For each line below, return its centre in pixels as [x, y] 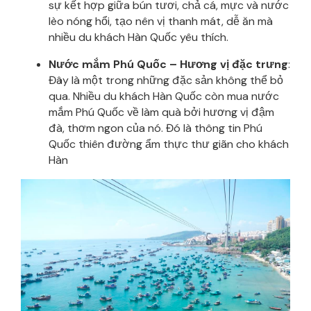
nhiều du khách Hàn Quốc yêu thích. [138, 37]
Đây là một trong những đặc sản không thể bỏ [166, 80]
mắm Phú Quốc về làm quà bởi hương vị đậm [161, 112]
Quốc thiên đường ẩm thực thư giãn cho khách [169, 144]
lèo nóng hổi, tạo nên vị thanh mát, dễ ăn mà [161, 21]
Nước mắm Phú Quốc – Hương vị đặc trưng [168, 64]
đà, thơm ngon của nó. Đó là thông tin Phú [155, 128]
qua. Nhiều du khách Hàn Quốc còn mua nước [164, 96]
